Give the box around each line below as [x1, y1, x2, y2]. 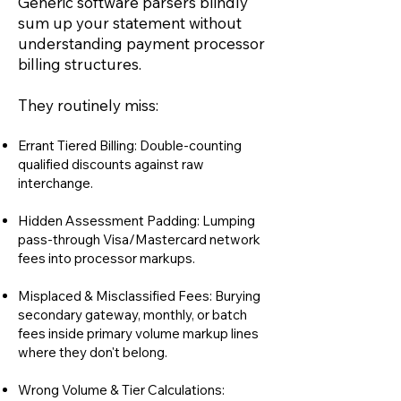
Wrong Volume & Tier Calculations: [18, 381, 225, 398]
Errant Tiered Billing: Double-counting [18, 137, 242, 154]
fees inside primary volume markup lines [18, 325, 259, 342]
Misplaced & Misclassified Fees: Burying [18, 287, 260, 304]
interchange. [18, 175, 93, 192]
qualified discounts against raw [18, 156, 204, 173]
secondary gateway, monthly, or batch [18, 306, 247, 323]
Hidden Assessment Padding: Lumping [18, 212, 255, 229]
